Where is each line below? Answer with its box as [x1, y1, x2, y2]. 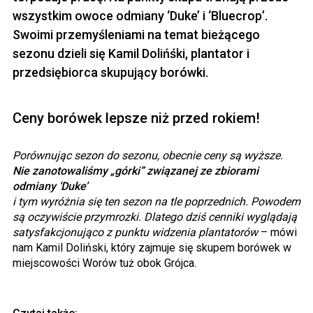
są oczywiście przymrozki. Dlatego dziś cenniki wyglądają [13, 210, 297, 224]
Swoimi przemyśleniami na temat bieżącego [13, 27, 260, 42]
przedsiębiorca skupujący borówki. [13, 64, 208, 80]
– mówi [258, 225, 297, 239]
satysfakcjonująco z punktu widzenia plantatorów [13, 225, 258, 239]
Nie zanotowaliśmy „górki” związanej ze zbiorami [13, 163, 259, 177]
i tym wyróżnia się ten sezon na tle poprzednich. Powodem [13, 194, 300, 208]
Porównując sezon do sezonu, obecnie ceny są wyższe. [13, 148, 283, 162]
